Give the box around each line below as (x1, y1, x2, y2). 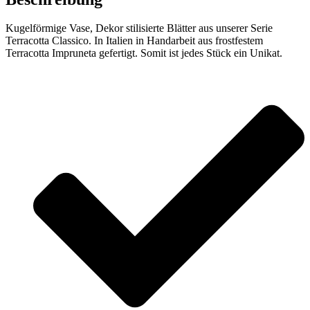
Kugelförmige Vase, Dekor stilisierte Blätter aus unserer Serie (6, 22, 273, 35)
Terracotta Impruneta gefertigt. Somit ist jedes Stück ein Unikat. (6, 47, 282, 60)
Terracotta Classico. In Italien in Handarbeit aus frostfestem (6, 35, 263, 47)
